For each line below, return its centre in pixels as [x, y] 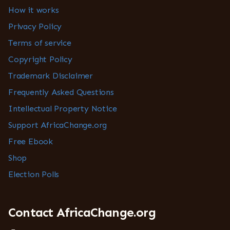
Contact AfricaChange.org [82, 213]
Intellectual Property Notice [63, 109]
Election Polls [34, 175]
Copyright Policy [40, 60]
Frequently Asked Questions [61, 92]
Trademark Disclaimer [51, 76]
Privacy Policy [35, 27]
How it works [34, 10]
